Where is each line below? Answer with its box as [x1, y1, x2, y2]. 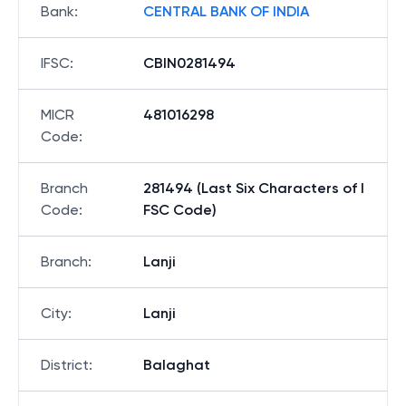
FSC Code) [143, 201, 217, 218]
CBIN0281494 [143, 54, 236, 72]
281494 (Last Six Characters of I [143, 179, 364, 197]
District [41, 356, 89, 373]
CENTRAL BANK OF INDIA [143, 3, 309, 20]
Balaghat [143, 356, 210, 373]
